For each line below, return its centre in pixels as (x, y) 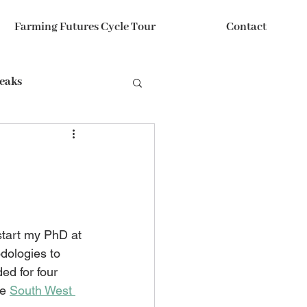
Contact (246, 27)
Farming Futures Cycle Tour (85, 27)
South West (42, 290)
